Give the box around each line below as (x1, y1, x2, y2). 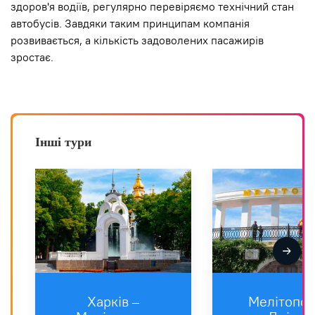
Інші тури (35, 135, 91, 150)
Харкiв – (86, 292, 139, 311)
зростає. (11, 50, 53, 65)
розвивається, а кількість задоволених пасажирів (11, 33, 264, 48)
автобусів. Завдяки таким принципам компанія (11, 16, 250, 31)
